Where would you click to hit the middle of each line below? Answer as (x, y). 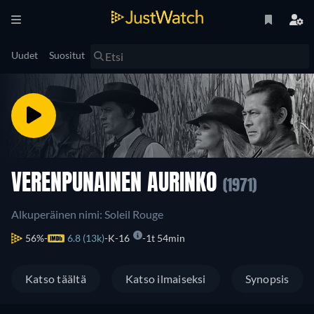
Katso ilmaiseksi (165, 279)
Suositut (67, 55)
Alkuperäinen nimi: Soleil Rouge (87, 214)
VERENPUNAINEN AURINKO (117, 184)
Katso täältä (56, 279)
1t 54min (165, 238)
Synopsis (267, 279)
